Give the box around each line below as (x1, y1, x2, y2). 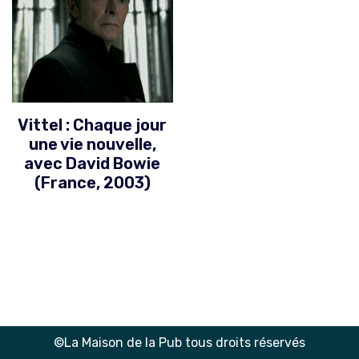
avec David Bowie (24, 153, 161, 173)
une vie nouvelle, (28, 134, 156, 154)
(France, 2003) (34, 172, 151, 192)
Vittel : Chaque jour (18, 115, 167, 135)
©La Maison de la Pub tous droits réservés (54, 335, 305, 350)
